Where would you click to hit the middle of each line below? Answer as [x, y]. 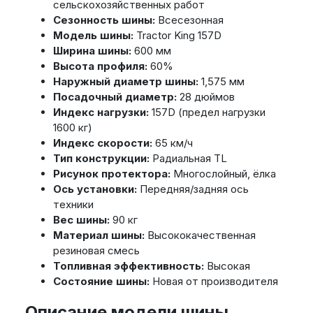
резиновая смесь [96, 251]
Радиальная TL [188, 159]
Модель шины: [93, 36]
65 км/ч [172, 143]
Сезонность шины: [104, 20]
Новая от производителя [213, 282]
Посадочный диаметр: [115, 97]
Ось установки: [95, 189]
